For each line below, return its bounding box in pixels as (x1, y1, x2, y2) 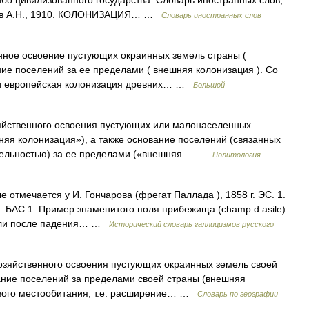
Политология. (212, 150, 263, 159)
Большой (193, 81, 225, 89)
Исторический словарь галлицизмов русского (109, 220, 274, 228)
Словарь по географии (197, 290, 278, 298)
